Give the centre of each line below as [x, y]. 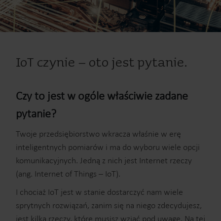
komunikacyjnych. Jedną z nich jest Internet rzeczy [104, 160]
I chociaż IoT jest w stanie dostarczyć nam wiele [99, 192]
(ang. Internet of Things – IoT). [68, 174]
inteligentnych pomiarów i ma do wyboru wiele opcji [108, 147]
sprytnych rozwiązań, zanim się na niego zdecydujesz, [109, 205]
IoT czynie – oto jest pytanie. [102, 63]
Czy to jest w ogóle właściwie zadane [102, 95]
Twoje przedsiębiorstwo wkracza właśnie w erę [98, 134]
